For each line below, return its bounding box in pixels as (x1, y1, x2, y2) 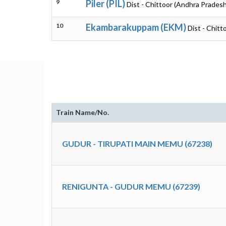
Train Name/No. (56, 108, 109, 117)
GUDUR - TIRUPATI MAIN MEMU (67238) (62, 139, 212, 148)
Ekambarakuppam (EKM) (86, 22, 186, 33)
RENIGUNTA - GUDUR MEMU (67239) (62, 182, 200, 191)
